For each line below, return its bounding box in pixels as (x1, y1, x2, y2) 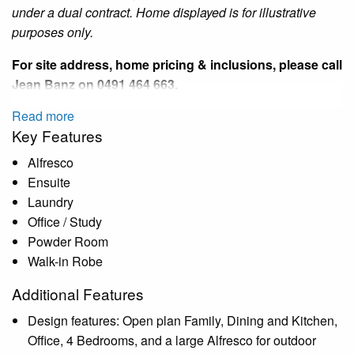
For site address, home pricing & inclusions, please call (12, 55, 342, 74)
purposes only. (12, 23, 93, 42)
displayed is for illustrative (170, 3, 316, 22)
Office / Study (28, 213, 102, 232)
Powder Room (28, 232, 108, 251)
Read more (12, 107, 74, 126)
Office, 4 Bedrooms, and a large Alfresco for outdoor (28, 331, 316, 350)
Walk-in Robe (28, 252, 103, 271)
